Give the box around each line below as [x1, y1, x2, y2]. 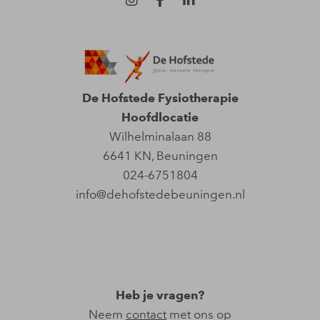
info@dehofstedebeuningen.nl [75, 187, 245, 202]
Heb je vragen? [116, 288, 204, 303]
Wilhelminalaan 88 [109, 129, 211, 144]
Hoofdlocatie [121, 110, 199, 125]
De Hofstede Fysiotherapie [81, 91, 239, 106]
